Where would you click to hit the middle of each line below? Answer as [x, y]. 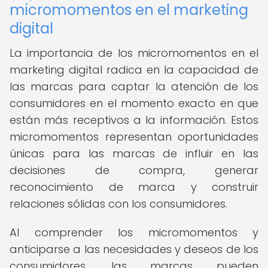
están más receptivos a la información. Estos [134, 120]
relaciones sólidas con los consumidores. [118, 204]
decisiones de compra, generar [134, 170]
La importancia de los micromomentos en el [134, 53]
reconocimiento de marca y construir [134, 187]
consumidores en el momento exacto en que [134, 103]
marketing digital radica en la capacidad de [134, 70]
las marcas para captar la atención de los [134, 86]
